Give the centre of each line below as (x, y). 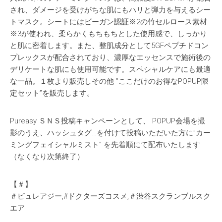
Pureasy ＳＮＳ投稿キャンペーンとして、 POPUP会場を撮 (108, 121)
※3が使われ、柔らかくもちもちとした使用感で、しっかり (109, 34)
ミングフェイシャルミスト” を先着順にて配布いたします (105, 145)
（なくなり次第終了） (47, 157)
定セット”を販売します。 (52, 93)
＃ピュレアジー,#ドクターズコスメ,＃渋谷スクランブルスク (110, 196)
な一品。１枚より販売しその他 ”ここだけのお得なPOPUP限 (109, 82)
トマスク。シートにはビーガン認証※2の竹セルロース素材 (109, 22)
